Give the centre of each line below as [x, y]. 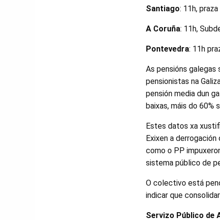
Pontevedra [167, 49]
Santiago [163, 9]
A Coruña [163, 29]
